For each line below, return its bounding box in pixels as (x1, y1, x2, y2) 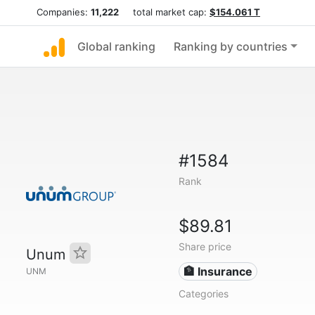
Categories (178, 288, 229, 300)
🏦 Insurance (184, 264, 253, 278)
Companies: (37, 6, 91, 18)
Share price (178, 240, 231, 252)
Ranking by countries (174, 39, 288, 53)
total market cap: (119, 6, 210, 18)
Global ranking (77, 39, 155, 53)
